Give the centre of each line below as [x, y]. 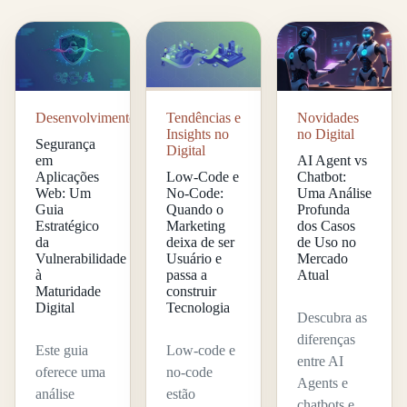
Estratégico [67, 225]
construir [191, 291]
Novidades [328, 118]
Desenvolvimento [85, 118]
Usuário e [194, 258]
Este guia [61, 350]
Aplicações [67, 176]
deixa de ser [200, 242]
